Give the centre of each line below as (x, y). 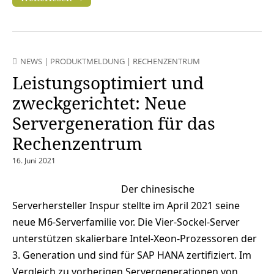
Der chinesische (155, 189)
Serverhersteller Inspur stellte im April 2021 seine (126, 206)
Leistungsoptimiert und (108, 83)
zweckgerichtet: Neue (99, 103)
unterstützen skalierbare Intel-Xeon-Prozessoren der (135, 239)
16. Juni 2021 (34, 161)
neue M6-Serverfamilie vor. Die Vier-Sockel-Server (126, 222)
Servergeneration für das (114, 123)
